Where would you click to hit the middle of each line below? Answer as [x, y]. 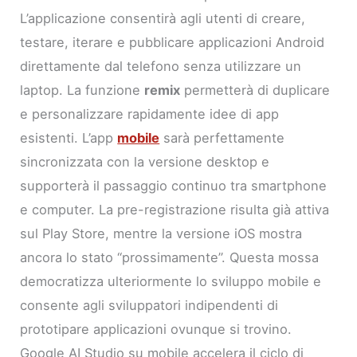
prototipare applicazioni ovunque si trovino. [156, 330]
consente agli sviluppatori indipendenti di [149, 306]
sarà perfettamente [222, 138]
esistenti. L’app [69, 138]
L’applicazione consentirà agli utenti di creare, [163, 19]
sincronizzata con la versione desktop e [145, 162]
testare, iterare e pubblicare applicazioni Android [173, 43]
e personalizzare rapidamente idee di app [150, 114]
